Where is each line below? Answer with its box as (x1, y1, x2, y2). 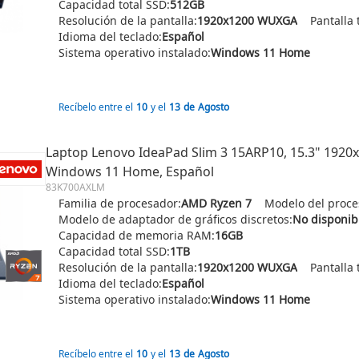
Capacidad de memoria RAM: (58, 228, 215, 243)
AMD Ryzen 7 (181, 196, 252, 211)
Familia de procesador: (58, 196, 181, 211)
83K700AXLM (46, 180, 105, 194)
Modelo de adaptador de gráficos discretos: (58, 212, 292, 227)
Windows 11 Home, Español (46, 163, 214, 180)
